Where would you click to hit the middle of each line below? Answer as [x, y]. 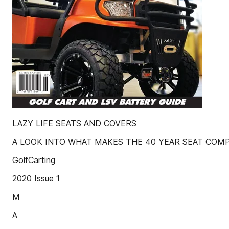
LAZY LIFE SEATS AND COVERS [74, 123]
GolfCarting [34, 160]
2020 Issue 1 [36, 178]
